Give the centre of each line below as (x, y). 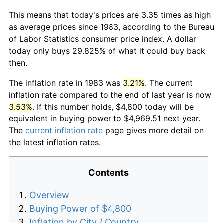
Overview (49, 195)
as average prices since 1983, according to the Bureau (111, 27)
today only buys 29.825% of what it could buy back (107, 51)
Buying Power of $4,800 (80, 208)
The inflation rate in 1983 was (66, 82)
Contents (109, 172)
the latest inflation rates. (55, 142)
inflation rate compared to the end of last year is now (110, 94)
